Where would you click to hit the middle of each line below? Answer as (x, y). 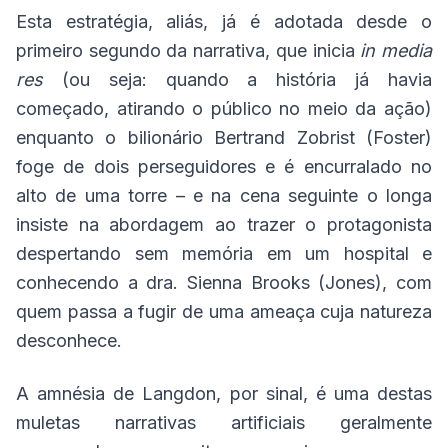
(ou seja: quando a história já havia (237, 79)
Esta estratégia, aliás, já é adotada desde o (224, 21)
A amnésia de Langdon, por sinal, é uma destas (224, 393)
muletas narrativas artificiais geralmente (224, 422)
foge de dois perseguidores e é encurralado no (224, 166)
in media (396, 50)
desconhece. (69, 340)
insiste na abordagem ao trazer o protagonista (224, 224)
